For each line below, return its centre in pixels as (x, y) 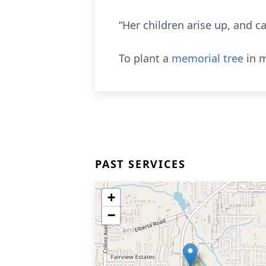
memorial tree (208, 58)
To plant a (145, 58)
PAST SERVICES (140, 164)
